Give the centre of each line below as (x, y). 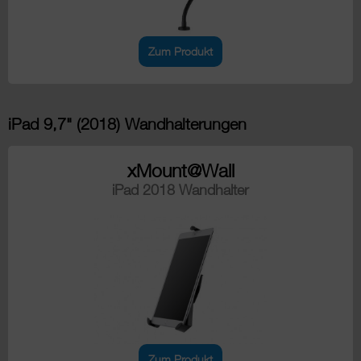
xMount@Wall (180, 171)
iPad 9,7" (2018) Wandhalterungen (127, 123)
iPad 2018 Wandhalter (180, 190)
